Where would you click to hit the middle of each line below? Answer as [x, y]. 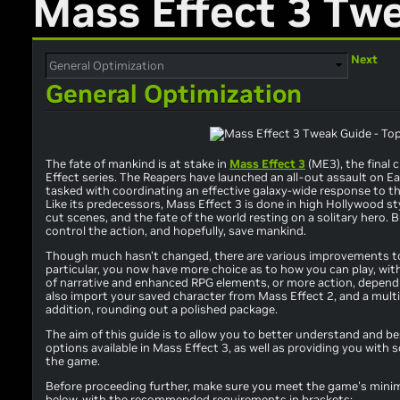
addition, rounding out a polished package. [162, 310]
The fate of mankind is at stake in [137, 164]
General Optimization [174, 95]
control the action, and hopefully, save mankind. [176, 231]
